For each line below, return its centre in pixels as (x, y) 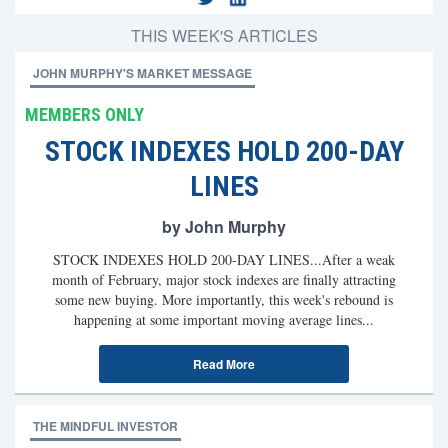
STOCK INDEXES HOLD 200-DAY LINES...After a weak (224, 259)
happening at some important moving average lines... (224, 319)
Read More (224, 364)
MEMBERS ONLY (84, 114)
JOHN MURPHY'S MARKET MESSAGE (142, 73)
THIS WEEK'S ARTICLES (224, 35)
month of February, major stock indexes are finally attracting (224, 279)
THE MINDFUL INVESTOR (105, 426)
